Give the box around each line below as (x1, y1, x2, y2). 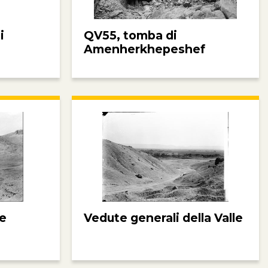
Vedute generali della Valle (83, 211, 243, 225)
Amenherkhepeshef (83, 42, 205, 56)
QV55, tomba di (83, 28, 177, 42)
